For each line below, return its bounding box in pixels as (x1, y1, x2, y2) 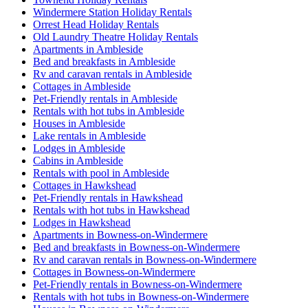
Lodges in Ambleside (33, 142, 125, 155)
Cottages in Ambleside (33, 80, 131, 93)
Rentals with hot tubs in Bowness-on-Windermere (33, 291, 249, 303)
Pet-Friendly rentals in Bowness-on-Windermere (33, 278, 242, 291)
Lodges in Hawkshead (33, 217, 131, 229)
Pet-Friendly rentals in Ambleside (33, 93, 177, 105)
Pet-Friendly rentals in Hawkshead (33, 192, 183, 204)
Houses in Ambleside (33, 118, 125, 130)
